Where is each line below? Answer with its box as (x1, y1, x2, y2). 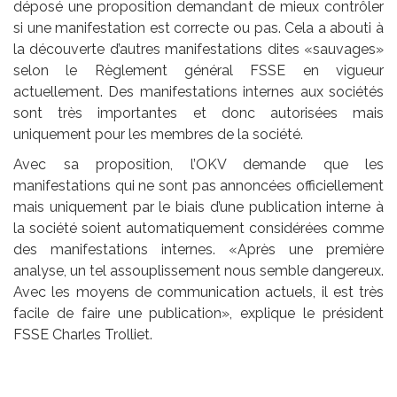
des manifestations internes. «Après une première (13, 240, 384, 258)
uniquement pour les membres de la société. (13, 125, 303, 143)
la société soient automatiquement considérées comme (13, 219, 384, 237)
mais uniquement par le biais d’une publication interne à (13, 198, 384, 215)
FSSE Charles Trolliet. (13, 325, 152, 343)
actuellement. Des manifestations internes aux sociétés (13, 82, 384, 100)
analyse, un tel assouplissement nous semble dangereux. (13, 261, 384, 279)
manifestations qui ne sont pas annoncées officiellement (13, 176, 384, 194)
